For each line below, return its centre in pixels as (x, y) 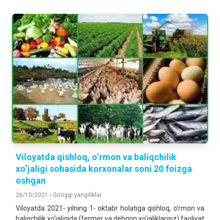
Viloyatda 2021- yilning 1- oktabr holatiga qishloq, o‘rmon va (110, 208)
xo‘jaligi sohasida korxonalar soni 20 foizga (104, 169)
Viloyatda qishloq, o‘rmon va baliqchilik (96, 157)
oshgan (31, 180)
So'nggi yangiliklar (77, 195)
